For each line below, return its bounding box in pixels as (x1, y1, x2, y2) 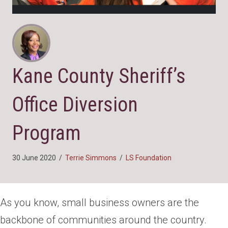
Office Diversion (12, 92, 138, 117)
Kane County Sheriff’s (12, 64, 186, 88)
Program (12, 121, 81, 145)
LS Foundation (126, 153, 172, 162)
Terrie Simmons (65, 153, 117, 162)
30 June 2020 (12, 153, 56, 162)
